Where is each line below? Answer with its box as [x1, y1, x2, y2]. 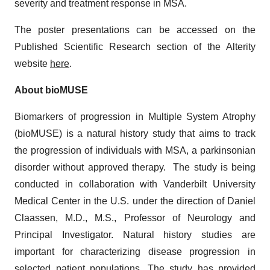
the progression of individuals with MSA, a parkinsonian [14, 145, 256, 155]
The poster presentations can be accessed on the [14, 25, 256, 35]
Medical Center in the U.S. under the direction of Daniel [14, 196, 256, 206]
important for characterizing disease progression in [14, 246, 256, 257]
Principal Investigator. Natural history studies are [14, 230, 256, 240]
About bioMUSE [14, 85, 88, 95]
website [14, 58, 50, 69]
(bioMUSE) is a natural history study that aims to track [14, 128, 256, 139]
